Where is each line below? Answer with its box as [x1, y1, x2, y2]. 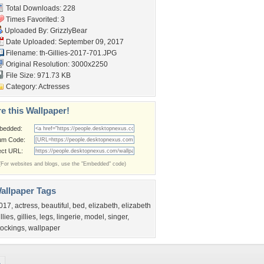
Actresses [38, 82, 70, 91]
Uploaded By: [3, 27, 50, 35]
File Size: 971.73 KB [4, 71, 71, 80]
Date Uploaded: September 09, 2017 [4, 38, 124, 46]
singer [108, 213, 127, 221]
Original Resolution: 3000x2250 [4, 60, 108, 68]
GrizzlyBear [50, 27, 87, 35]
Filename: [4, 49, 39, 57]
